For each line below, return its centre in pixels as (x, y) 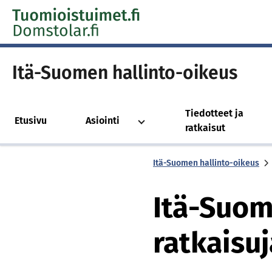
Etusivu (31, 121)
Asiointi (103, 121)
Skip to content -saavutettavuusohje (91, 14)
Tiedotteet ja (214, 113)
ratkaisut (205, 128)
